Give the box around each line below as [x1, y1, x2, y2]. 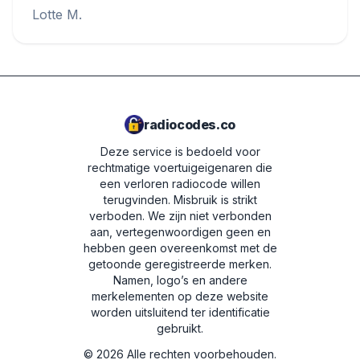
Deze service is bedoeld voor [100, 145, 260, 158]
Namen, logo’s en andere [112, 273, 247, 287]
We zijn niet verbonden [147, 209, 272, 223]
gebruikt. [157, 321, 203, 335]
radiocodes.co [144, 117, 235, 133]
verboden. [88, 209, 145, 223]
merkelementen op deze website [92, 289, 268, 303]
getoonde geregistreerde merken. [88, 257, 272, 271]
